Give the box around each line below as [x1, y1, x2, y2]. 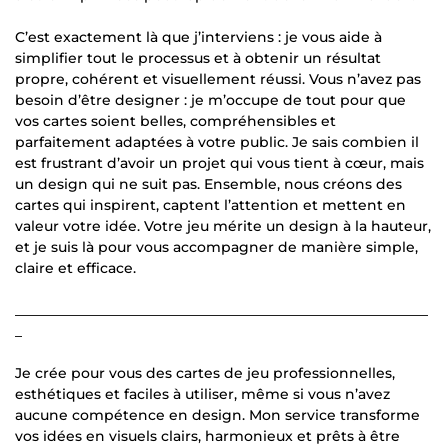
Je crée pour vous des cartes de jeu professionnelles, [15, 363, 395, 382]
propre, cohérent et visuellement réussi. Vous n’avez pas [15, 69, 421, 88]
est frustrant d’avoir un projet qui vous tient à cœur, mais [15, 153, 424, 172]
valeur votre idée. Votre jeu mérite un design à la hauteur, [15, 216, 431, 235]
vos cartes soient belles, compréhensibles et [15, 111, 336, 130]
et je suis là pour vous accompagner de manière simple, [15, 237, 418, 256]
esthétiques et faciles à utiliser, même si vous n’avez [15, 384, 390, 403]
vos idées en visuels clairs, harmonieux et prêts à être [15, 426, 400, 445]
